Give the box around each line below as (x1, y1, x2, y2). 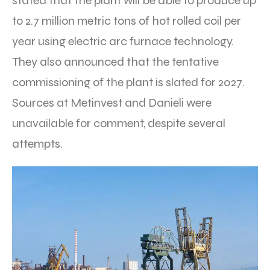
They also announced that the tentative (12, 54, 219, 69)
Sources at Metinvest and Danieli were (12, 95, 212, 110)
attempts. (12, 136, 63, 151)
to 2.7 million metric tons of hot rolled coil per (12, 13, 241, 28)
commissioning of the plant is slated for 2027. (12, 74, 245, 90)
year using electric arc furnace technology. (12, 33, 234, 49)
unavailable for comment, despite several (12, 115, 225, 131)
